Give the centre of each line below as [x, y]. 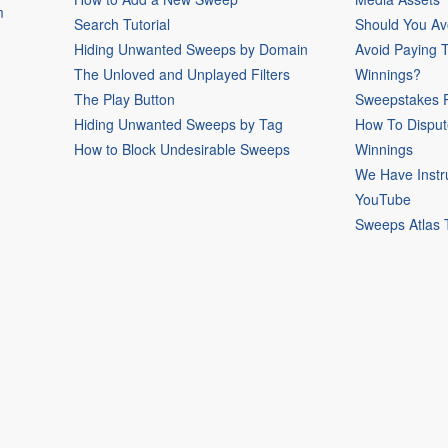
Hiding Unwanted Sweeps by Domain [190, 49]
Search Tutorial [121, 24]
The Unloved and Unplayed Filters [181, 74]
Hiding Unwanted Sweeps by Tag [178, 124]
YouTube [383, 199]
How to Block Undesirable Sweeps [181, 149]
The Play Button [124, 99]
